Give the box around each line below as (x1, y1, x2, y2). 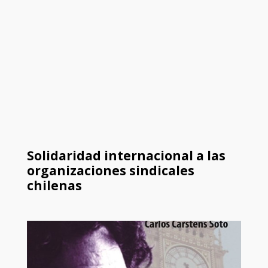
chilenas (26, 177, 82, 194)
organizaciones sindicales (26, 162, 194, 179)
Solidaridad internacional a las (26, 147, 226, 165)
